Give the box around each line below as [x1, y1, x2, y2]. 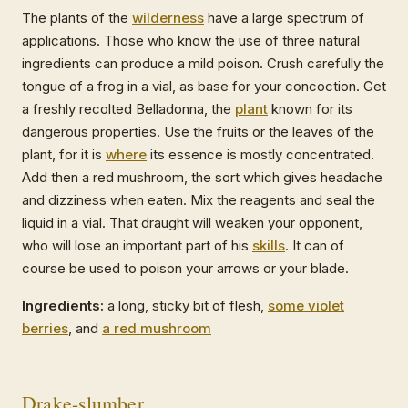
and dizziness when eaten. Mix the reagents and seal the [22, 190, 375, 209]
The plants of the [22, 8, 132, 26]
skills [252, 236, 285, 254]
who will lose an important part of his [22, 236, 252, 254]
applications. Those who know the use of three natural [22, 31, 360, 49]
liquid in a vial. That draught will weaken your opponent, [22, 213, 362, 231]
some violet [268, 296, 344, 314]
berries [22, 319, 68, 337]
